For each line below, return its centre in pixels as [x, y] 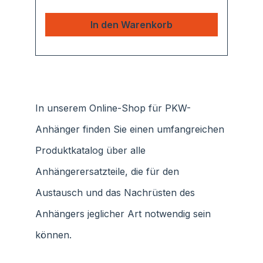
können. [55, 235]
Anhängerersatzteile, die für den [107, 171]
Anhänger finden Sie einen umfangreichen [130, 129]
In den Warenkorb [131, 25]
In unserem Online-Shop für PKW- [113, 108]
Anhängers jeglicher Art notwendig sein [123, 214]
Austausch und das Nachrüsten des [115, 193]
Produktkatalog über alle [90, 150]
